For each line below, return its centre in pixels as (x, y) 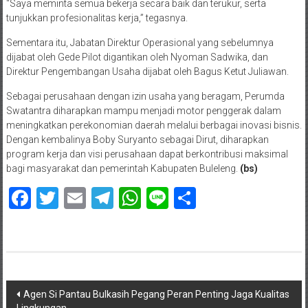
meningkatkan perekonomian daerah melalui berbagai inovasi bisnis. (154, 125)
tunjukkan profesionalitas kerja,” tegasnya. (97, 18)
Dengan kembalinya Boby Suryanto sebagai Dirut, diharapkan (137, 139)
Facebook (77, 198)
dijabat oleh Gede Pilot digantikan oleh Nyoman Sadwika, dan (137, 57)
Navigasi (41, 291)
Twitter (92, 198)
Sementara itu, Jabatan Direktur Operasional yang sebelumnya (140, 42)
